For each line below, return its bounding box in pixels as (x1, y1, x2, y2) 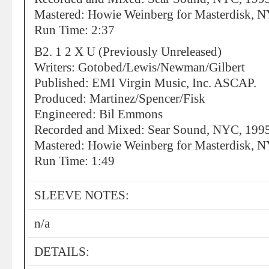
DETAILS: (34, 245, 89, 258)
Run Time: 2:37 (34, 23, 115, 37)
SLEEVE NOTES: (34, 189, 129, 202)
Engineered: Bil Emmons (34, 107, 163, 121)
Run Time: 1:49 (34, 154, 115, 168)
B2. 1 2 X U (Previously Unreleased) (34, 45, 222, 58)
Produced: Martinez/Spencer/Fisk (34, 92, 205, 105)
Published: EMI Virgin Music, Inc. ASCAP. (34, 76, 256, 89)
